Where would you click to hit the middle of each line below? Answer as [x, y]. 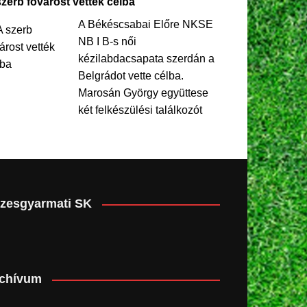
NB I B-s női [107, 42]
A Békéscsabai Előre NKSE [145, 25]
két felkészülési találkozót [140, 110]
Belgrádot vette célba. [131, 76]
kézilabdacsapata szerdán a [146, 59]
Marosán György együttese [143, 93]
